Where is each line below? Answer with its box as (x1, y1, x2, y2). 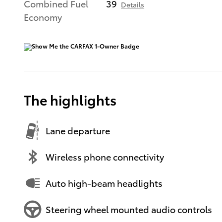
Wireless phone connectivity (46, 150, 164, 163)
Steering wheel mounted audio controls (46, 203, 212, 216)
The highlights (24, 89, 116, 109)
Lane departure (46, 124, 110, 137)
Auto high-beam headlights (46, 176, 163, 189)
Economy (24, 10, 62, 23)
